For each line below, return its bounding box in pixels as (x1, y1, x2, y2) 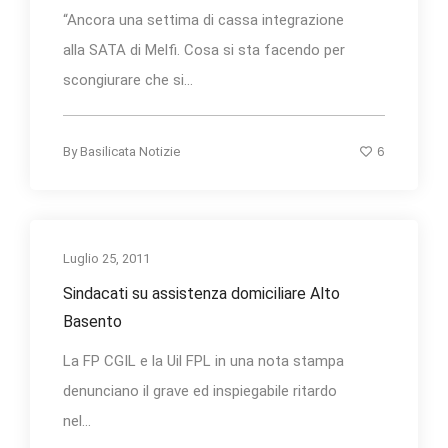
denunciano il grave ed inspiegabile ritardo (63, 381, 337, 400)
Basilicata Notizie (80, 143, 180, 159)
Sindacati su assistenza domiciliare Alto (63, 283, 340, 303)
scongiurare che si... (63, 70, 193, 89)
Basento (63, 311, 122, 331)
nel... (63, 411, 91, 430)
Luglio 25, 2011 (63, 250, 150, 266)
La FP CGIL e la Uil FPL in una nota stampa (63, 351, 344, 370)
